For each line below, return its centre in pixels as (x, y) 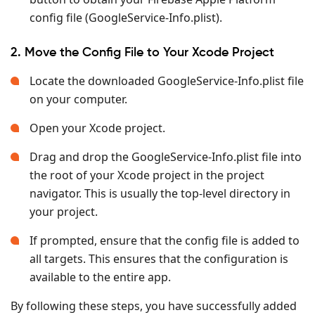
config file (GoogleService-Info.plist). (126, 17)
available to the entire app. (100, 277)
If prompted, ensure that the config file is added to (165, 240)
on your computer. (78, 99)
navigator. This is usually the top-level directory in (160, 193)
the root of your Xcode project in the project (147, 175)
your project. (64, 211)
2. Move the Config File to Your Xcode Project (142, 52)
